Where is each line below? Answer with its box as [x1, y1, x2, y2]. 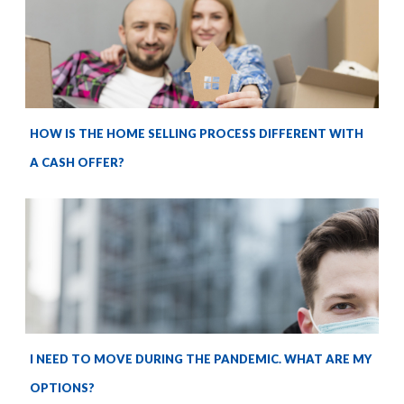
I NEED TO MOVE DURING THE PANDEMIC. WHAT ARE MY [30, 352, 372, 367]
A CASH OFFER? [30, 155, 124, 170]
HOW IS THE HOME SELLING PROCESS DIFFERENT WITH [30, 126, 363, 142]
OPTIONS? [30, 381, 95, 396]
